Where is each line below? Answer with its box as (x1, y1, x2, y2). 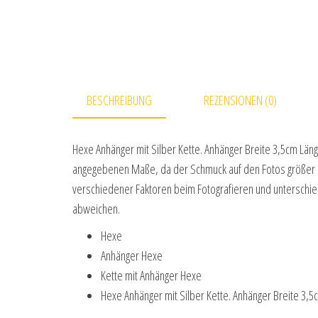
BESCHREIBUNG (87, 92, 152, 109)
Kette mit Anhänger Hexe (101, 267, 202, 285)
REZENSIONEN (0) (204, 92, 277, 109)
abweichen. (72, 200, 120, 218)
